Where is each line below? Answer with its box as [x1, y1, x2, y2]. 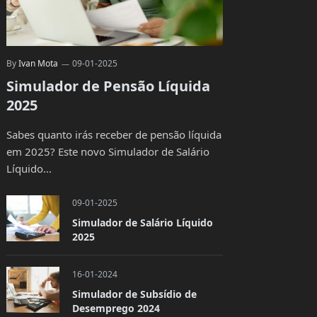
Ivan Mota [18, 57, 58, 69]
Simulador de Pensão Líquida [6, 76, 210, 96]
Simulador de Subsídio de [71, 287, 197, 301]
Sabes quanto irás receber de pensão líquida [6, 127, 221, 142]
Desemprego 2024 [71, 301, 160, 315]
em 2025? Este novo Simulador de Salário [6, 144, 209, 158]
